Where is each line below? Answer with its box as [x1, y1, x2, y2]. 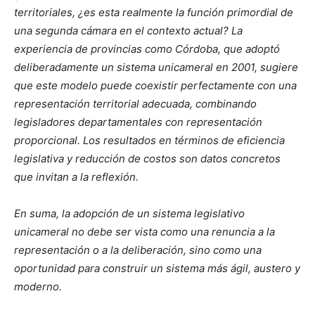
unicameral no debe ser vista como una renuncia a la [14, 225, 275, 239]
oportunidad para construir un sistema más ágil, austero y [14, 262, 300, 276]
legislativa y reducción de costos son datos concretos [14, 152, 281, 166]
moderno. [14, 280, 62, 294]
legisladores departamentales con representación [14, 115, 262, 129]
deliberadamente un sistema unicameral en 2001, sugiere [14, 60, 298, 75]
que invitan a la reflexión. [14, 170, 139, 184]
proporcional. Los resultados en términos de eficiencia [14, 134, 285, 148]
